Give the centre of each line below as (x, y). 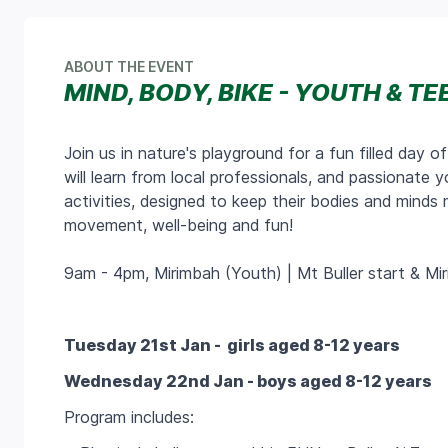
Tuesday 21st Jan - (144, 345)
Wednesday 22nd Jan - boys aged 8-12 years (248, 381)
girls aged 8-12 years (312, 345)
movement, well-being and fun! (181, 225)
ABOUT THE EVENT (129, 67)
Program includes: (129, 417)
